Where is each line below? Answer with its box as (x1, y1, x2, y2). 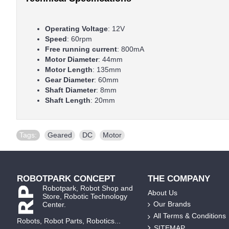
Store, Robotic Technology (42, 192, 127, 200)
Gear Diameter (45, 76, 94, 84)
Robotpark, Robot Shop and (42, 184, 133, 192)
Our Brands (153, 200, 191, 208)
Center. (42, 200, 72, 209)
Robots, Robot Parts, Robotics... (17, 217, 121, 225)
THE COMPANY (147, 174, 210, 184)
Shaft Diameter (45, 86, 96, 94)
